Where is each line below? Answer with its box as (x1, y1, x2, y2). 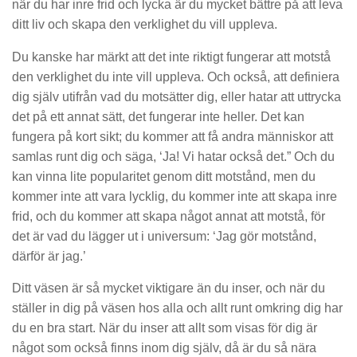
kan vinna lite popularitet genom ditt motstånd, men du (12, 169, 316, 183)
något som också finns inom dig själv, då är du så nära (12, 341, 316, 355)
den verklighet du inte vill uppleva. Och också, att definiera (12, 69, 339, 84)
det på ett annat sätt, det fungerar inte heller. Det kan (12, 109, 304, 124)
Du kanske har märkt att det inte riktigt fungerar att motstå (12, 49, 331, 64)
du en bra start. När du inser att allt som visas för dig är (12, 321, 317, 335)
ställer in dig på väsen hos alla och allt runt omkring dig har (12, 301, 343, 316)
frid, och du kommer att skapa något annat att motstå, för (12, 209, 325, 223)
